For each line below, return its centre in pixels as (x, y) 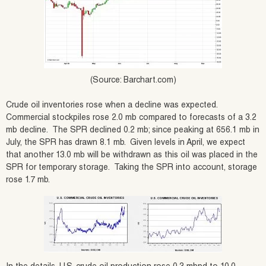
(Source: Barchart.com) (133, 81)
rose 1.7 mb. (28, 181)
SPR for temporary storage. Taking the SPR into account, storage (132, 168)
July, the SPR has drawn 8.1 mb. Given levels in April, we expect (126, 143)
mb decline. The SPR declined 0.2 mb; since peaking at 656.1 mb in (133, 131)
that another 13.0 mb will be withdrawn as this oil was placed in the (132, 156)
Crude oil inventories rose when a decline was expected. (113, 106)
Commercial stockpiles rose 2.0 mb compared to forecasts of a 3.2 (131, 118)
